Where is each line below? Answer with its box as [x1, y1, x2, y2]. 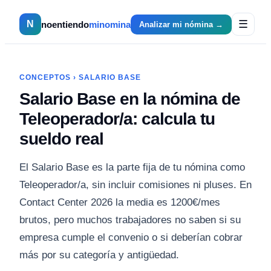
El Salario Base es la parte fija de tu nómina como [19, 162, 245, 173]
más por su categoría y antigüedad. [19, 249, 179, 261]
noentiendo [41, 19, 89, 30]
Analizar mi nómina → [139, 19, 223, 29]
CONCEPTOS [19, 73, 71, 82]
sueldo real [19, 129, 103, 148]
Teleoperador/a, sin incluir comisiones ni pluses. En [19, 179, 252, 191]
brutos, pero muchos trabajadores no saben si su [19, 214, 241, 226]
